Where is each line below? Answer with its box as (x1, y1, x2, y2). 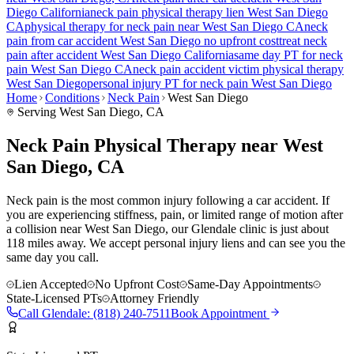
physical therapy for (24, 19, 126, 33)
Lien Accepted (14, 277, 87, 291)
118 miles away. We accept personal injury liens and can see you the (6, 235, 345, 250)
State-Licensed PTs (6, 291, 102, 305)
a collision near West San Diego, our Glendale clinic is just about (6, 221, 329, 235)
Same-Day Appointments (187, 277, 313, 291)
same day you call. (6, 250, 99, 264)
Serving (14, 104, 59, 119)
